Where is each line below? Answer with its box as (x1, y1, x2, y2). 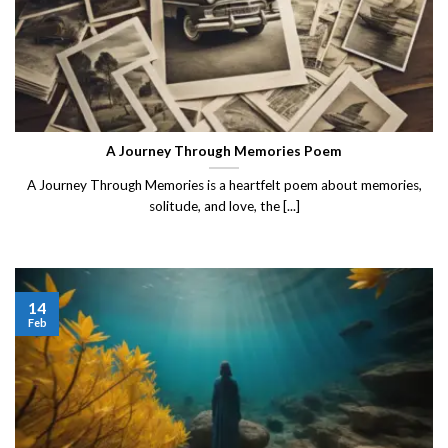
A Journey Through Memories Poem (106, 142, 342, 159)
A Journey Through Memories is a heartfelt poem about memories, (26, 177, 422, 194)
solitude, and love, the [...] (148, 198, 300, 215)
